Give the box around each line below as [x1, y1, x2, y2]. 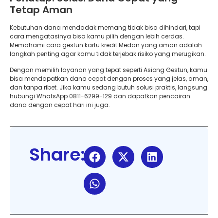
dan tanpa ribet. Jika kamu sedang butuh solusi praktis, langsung [10, 83, 207, 91]
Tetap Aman [10, 3, 73, 17]
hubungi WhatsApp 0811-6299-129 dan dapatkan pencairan [10, 91, 190, 100]
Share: [29, 142, 85, 167]
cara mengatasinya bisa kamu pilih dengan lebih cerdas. [10, 32, 184, 41]
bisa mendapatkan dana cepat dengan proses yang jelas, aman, [10, 74, 208, 83]
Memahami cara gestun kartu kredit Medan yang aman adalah [10, 41, 202, 50]
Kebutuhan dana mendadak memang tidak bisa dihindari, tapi [10, 23, 200, 32]
